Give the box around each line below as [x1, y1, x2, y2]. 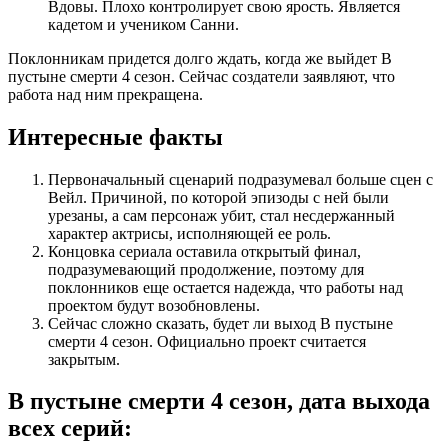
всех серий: [8, 415, 132, 442]
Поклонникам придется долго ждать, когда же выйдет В [8, 49, 392, 67]
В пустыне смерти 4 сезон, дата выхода [8, 388, 430, 415]
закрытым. [48, 350, 120, 368]
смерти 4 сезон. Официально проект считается [48, 332, 366, 350]
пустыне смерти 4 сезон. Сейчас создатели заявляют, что [8, 67, 395, 85]
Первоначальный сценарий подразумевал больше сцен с [48, 170, 433, 188]
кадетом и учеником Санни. [48, 15, 239, 33]
